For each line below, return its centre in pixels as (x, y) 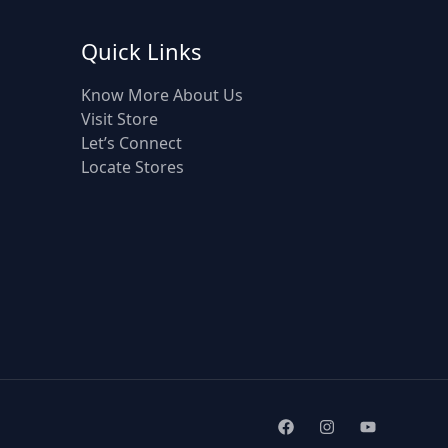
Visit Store (119, 118)
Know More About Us (162, 94)
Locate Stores (132, 166)
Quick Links (141, 50)
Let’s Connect (131, 142)
